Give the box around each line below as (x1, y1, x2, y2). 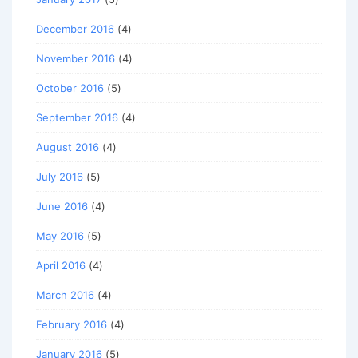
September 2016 (36, 111, 118, 125)
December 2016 (36, 22, 114, 36)
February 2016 (36, 318, 107, 332)
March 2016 (36, 288, 94, 302)
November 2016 (36, 52, 115, 66)
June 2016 (36, 200, 88, 213)
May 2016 (36, 229, 84, 243)
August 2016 (36, 141, 99, 154)
